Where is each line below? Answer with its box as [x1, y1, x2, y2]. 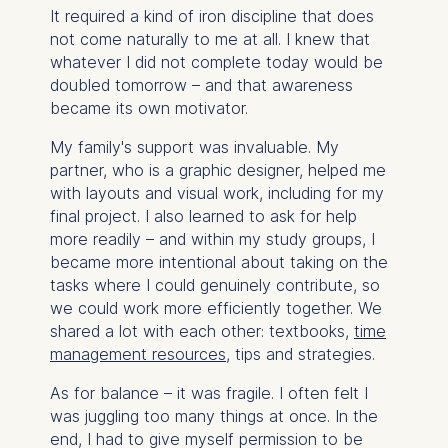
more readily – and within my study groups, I [49, 228, 375, 249]
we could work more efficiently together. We [49, 297, 382, 318]
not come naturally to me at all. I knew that [49, 28, 370, 49]
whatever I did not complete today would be [49, 51, 383, 72]
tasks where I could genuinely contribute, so [49, 274, 380, 295]
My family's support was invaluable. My [49, 136, 339, 157]
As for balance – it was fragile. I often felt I [49, 382, 368, 403]
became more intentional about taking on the [49, 251, 388, 272]
